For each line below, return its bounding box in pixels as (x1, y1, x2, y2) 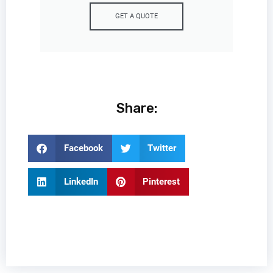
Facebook (63, 143, 103, 154)
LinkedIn (63, 176, 98, 188)
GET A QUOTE (115, 12, 158, 21)
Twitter (147, 143, 176, 154)
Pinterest (143, 176, 180, 188)
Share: (116, 100, 157, 117)
